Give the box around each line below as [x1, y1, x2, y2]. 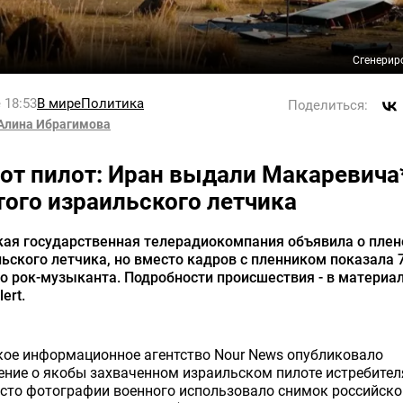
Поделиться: [288, 97, 368, 113]
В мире [37, 94, 81, 112]
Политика [81, 94, 144, 112]
